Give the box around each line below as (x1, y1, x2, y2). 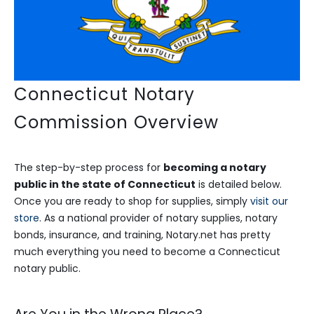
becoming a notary (163, 161, 266, 175)
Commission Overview (14, 110, 219, 135)
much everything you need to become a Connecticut (14, 245, 280, 259)
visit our (250, 194, 288, 209)
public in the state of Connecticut (14, 177, 196, 192)
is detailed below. (196, 177, 282, 192)
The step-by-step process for (14, 161, 163, 175)
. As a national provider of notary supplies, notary (39, 211, 278, 226)
